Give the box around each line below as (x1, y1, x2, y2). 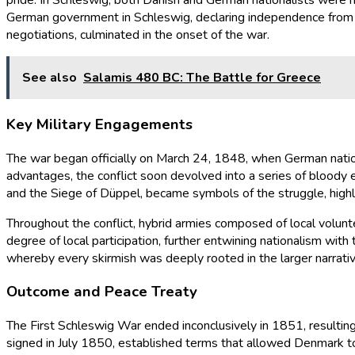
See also (22, 69, 77, 87)
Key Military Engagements (6, 113, 193, 135)
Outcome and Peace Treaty (6, 281, 197, 303)
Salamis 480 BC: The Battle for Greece (83, 69, 321, 87)
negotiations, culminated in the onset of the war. (6, 26, 269, 44)
